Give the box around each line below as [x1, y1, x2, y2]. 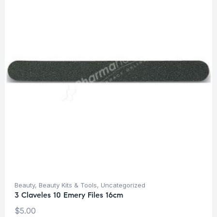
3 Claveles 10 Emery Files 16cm [15, 190, 123, 200]
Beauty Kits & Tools [39, 181, 97, 189]
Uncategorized [101, 181, 145, 189]
